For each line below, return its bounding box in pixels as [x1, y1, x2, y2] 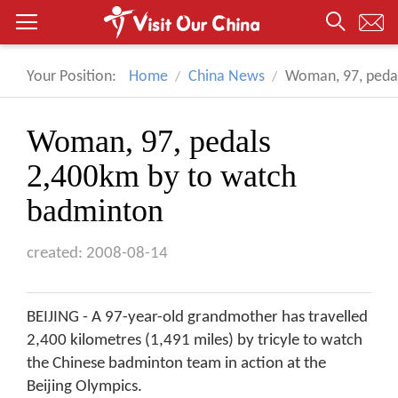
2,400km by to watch [27, 158, 297, 194]
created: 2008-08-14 [27, 245, 168, 262]
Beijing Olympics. [27, 378, 142, 395]
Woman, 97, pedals [27, 123, 271, 159]
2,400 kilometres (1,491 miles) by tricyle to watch [27, 332, 362, 349]
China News [188, 68, 265, 85]
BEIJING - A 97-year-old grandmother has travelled [27, 309, 368, 326]
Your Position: [27, 68, 116, 85]
